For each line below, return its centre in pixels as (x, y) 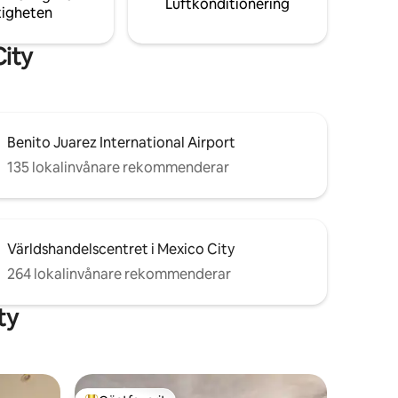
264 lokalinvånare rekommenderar (119, 274)
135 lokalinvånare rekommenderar (118, 167)
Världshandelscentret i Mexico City (121, 249)
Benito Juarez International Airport (121, 142)
